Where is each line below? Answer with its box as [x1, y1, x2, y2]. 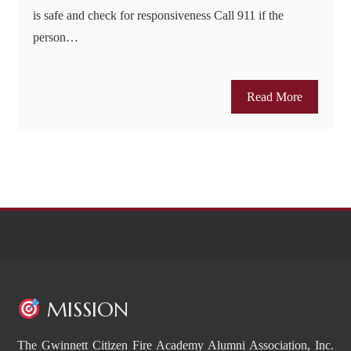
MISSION [41, 296, 129, 322]
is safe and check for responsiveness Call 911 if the [33, 8, 284, 22]
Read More [246, 89, 302, 103]
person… [33, 30, 79, 44]
